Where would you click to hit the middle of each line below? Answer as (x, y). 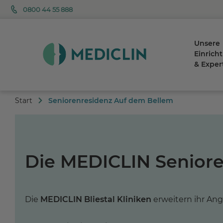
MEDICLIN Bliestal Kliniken (96, 199)
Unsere (207, 43)
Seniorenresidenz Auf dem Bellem (111, 100)
